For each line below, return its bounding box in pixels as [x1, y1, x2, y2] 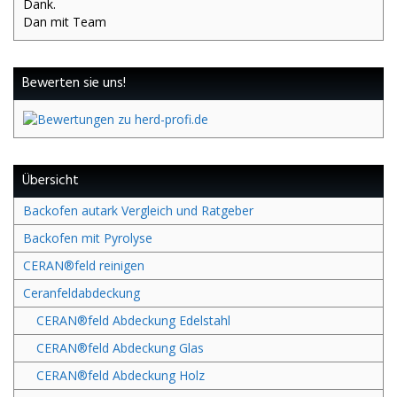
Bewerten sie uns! [22, 72, 126, 96]
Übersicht [22, 168, 79, 192]
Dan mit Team [23, 13, 106, 31]
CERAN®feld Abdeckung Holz [36, 366, 205, 384]
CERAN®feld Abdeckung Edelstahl [36, 311, 230, 329]
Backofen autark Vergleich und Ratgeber [23, 201, 253, 219]
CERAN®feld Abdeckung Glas [36, 339, 204, 356]
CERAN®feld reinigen [23, 256, 144, 274]
